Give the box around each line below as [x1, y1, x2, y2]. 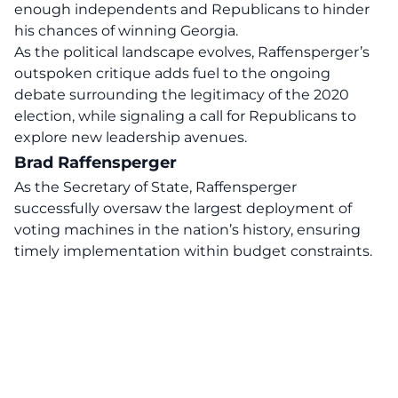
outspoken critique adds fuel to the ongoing [14, 65, 330, 82]
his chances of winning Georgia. [14, 22, 238, 39]
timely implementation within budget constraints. [14, 243, 372, 259]
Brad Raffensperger [14, 153, 177, 172]
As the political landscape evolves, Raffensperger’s [14, 44, 370, 60]
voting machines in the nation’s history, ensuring [14, 221, 361, 238]
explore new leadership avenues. [14, 129, 247, 146]
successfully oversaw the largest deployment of [14, 200, 352, 217]
